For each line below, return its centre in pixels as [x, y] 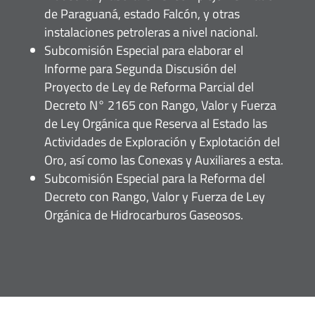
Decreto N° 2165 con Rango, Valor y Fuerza [160, 105]
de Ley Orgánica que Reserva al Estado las [155, 123]
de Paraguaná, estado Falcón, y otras [142, 13]
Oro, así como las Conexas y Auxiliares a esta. [163, 160]
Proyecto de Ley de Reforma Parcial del [149, 86]
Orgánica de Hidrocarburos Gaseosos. [143, 214]
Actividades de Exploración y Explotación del [162, 141]
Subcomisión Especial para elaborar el [143, 50]
